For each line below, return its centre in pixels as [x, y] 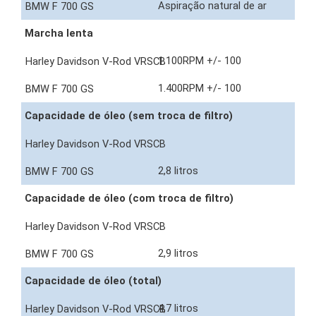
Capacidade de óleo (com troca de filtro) [129, 199]
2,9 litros [180, 254]
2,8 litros [180, 171]
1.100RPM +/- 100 [201, 61]
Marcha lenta [59, 34]
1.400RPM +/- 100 [201, 89]
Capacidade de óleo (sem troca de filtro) [129, 116]
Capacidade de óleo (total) [93, 281]
